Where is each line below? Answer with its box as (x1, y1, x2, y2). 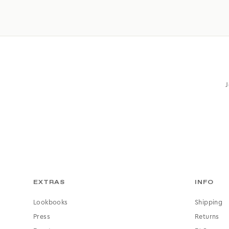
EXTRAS (33, 178, 65, 187)
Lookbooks (33, 199, 68, 205)
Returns (195, 213, 219, 220)
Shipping (195, 199, 222, 205)
